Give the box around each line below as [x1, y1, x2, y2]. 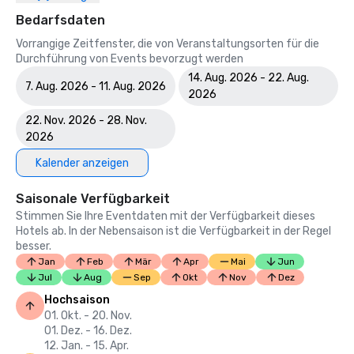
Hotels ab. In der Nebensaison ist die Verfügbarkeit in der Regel [16, 224, 331, 238]
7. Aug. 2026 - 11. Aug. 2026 [25, 79, 166, 93]
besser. [16, 239, 51, 253]
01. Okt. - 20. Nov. [44, 309, 132, 322]
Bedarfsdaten [16, 13, 105, 28]
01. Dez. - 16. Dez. [44, 324, 132, 337]
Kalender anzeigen [36, 156, 129, 170]
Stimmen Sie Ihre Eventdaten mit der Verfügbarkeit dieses [16, 209, 315, 223]
